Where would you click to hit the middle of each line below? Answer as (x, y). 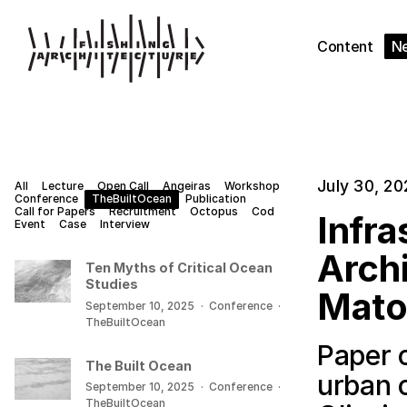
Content (345, 46)
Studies (112, 284)
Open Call (123, 186)
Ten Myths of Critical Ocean (179, 268)
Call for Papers (55, 212)
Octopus (214, 212)
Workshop (252, 186)
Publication (216, 199)
